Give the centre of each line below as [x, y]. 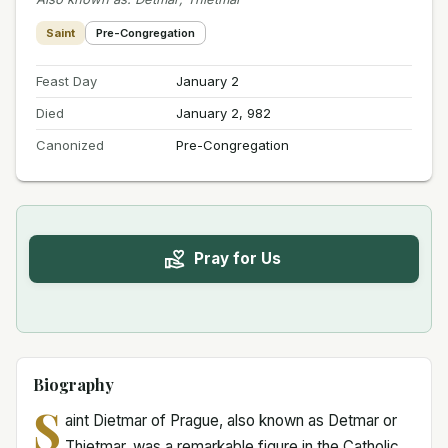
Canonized [70, 144]
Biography [73, 384]
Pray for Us [237, 259]
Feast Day [66, 80]
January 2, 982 [223, 112]
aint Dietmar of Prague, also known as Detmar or [230, 420]
